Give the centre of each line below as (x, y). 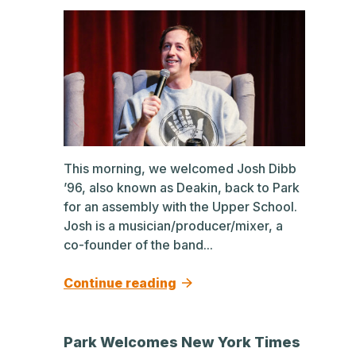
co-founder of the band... (138, 245)
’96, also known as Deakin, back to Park (182, 188)
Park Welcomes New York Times (182, 342)
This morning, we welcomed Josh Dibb (180, 168)
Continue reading (120, 283)
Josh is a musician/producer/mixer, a (173, 226)
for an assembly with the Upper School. (180, 207)
